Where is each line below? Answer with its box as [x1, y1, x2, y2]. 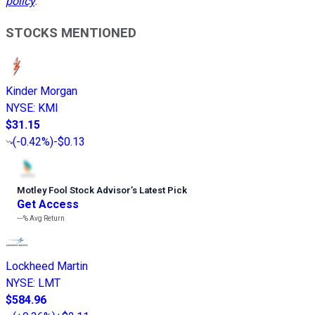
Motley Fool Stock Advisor [17, 185, 131, 196]
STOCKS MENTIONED [6, 25, 136, 41]
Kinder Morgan [6, 84, 77, 98]
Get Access [17, 198, 79, 212]
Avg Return [28, 214, 65, 223]
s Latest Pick [132, 185, 187, 196]
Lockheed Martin [6, 259, 88, 274]
